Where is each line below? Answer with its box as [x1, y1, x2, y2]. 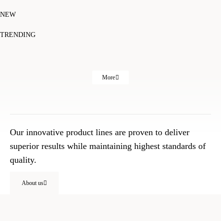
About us [22, 179, 44, 186]
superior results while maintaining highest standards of [10, 141, 206, 151]
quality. [10, 154, 37, 165]
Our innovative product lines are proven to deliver [10, 127, 189, 137]
